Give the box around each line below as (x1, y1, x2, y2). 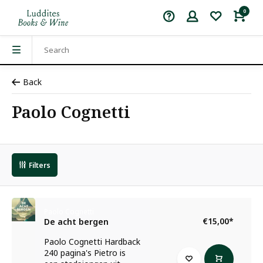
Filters (29, 160, 50, 170)
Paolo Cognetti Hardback (44, 236, 141, 247)
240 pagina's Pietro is (44, 247, 126, 258)
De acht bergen (44, 216, 109, 227)
